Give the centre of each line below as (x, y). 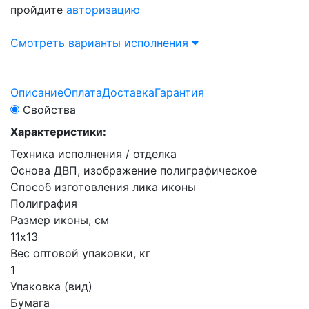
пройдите (38, 10)
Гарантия (179, 92)
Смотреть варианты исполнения (101, 43)
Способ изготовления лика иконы (103, 187)
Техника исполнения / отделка (93, 154)
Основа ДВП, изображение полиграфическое (133, 170)
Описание (37, 92)
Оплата (83, 92)
